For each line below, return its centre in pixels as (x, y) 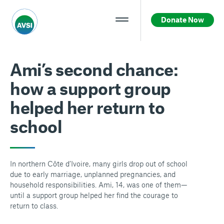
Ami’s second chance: (94, 69)
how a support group (90, 88)
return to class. (34, 205)
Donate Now (182, 19)
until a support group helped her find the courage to (94, 195)
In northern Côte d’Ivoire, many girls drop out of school (99, 163)
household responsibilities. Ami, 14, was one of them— (99, 184)
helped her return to (87, 107)
